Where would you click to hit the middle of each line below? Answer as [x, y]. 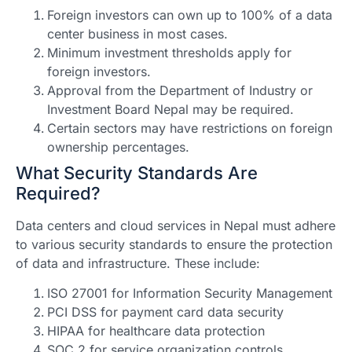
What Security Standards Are [137, 172]
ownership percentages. [118, 147]
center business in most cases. [137, 33]
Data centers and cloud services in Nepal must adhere [176, 225]
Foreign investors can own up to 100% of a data [190, 15]
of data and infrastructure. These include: [138, 263]
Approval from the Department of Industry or [180, 90]
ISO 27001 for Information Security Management [190, 293]
